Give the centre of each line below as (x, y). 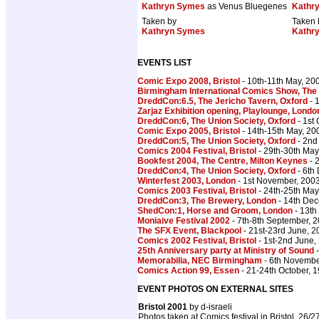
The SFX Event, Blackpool (189, 231)
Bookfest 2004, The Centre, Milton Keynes (223, 161)
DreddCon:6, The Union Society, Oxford (216, 121)
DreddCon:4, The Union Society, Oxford (216, 171)
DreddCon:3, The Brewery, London (207, 201)
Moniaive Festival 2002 (184, 221)
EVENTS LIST (164, 63)
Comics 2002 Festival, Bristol (197, 241)
